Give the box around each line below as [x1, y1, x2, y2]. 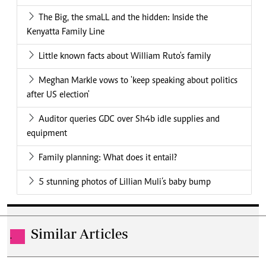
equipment [27, 129, 67, 139]
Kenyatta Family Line [27, 27, 104, 37]
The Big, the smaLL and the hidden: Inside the [39, 13, 208, 23]
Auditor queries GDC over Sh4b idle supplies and [39, 115, 220, 125]
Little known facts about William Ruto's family [39, 52, 211, 62]
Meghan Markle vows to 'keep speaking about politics [39, 76, 237, 86]
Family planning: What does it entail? [39, 153, 177, 163]
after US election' [27, 90, 90, 100]
